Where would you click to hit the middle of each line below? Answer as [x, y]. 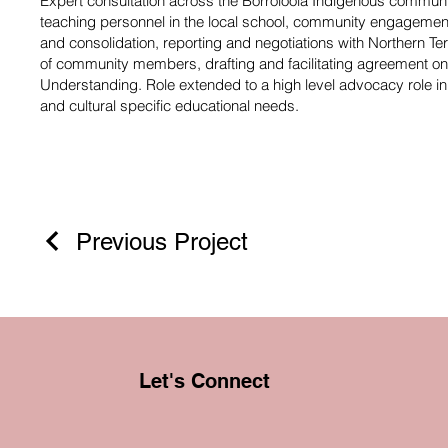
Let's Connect [204, 380]
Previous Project [162, 241]
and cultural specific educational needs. [169, 105]
